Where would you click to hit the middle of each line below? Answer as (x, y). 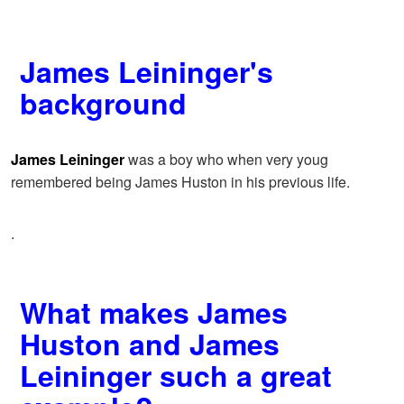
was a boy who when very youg (226, 160)
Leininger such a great (176, 376)
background (103, 103)
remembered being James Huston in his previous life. (180, 182)
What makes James (154, 312)
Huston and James (150, 344)
